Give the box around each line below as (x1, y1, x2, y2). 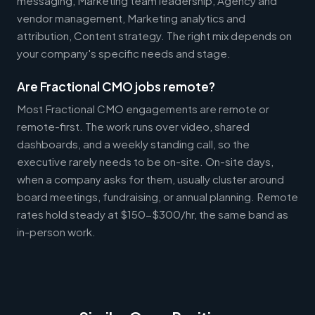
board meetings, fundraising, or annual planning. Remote (17, 189, 298, 203)
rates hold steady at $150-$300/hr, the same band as (17, 207, 288, 221)
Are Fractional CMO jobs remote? (17, 78, 215, 94)
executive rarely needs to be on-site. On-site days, (17, 154, 274, 168)
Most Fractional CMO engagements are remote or (17, 101, 269, 115)
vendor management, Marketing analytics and (17, 11, 245, 25)
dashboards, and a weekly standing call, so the (17, 136, 250, 150)
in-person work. (17, 224, 96, 238)
